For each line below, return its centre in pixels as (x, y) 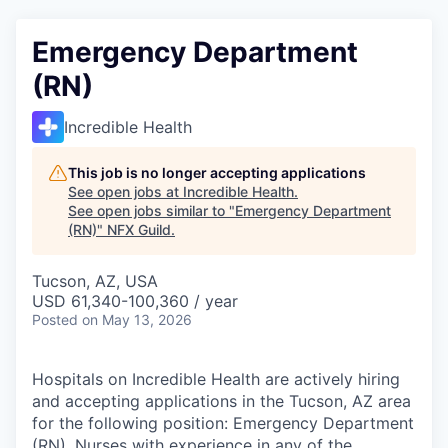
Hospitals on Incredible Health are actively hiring (216, 379)
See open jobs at (125, 191)
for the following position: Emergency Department (223, 423)
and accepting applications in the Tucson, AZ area (221, 401)
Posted (55, 319)
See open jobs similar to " (151, 210)
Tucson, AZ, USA (95, 281)
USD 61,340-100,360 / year (135, 301)
